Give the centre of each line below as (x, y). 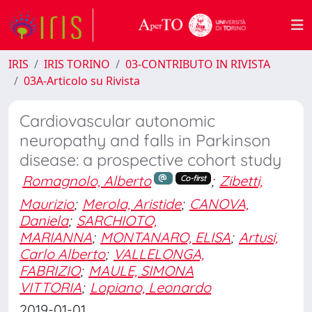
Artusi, (258, 237)
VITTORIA (50, 287)
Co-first (193, 178)
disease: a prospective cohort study (150, 160)
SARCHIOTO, (117, 220)
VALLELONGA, (159, 253)
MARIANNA (56, 237)
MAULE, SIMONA (141, 270)
